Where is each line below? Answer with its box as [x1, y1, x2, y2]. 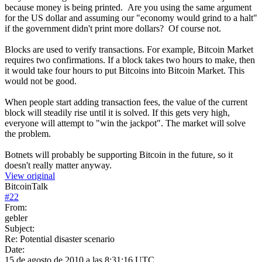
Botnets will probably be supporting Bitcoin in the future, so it [5, 149, 233, 160]
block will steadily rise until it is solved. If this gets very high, [5, 107, 230, 118]
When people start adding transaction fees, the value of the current [5, 96, 247, 107]
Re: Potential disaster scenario [5, 233, 115, 244]
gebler [5, 212, 27, 223]
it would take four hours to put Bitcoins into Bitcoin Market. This [5, 65, 244, 75]
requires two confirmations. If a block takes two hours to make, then [5, 54, 255, 65]
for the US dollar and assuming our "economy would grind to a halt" [5, 12, 257, 23]
